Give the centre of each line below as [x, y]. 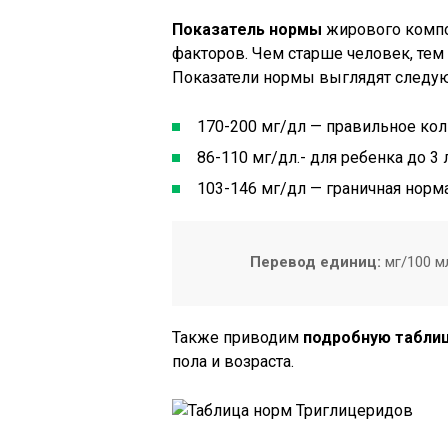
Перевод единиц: [315, 262]
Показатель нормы [247, 29]
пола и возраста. [233, 361]
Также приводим [237, 337]
